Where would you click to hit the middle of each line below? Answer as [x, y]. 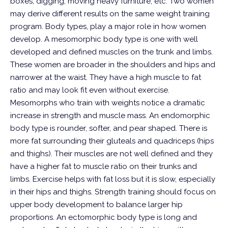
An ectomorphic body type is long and [127, 217]
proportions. [32, 217]
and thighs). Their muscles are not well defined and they [111, 154]
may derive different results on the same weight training [110, 14]
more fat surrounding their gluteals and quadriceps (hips [112, 141]
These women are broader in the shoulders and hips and [113, 65]
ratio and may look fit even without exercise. [90, 90]
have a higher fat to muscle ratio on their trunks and [104, 166]
